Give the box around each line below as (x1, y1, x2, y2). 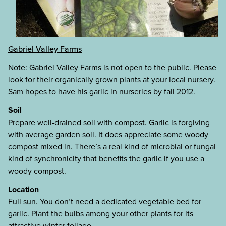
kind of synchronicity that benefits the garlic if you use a (8, 153, 204, 165)
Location (8, 183, 39, 195)
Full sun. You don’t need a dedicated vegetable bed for (8, 195, 201, 207)
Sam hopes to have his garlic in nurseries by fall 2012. (8, 86, 195, 98)
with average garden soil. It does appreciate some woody (8, 129, 208, 141)
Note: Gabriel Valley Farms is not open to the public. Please (8, 62, 216, 74)
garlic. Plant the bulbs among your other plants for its (8, 207, 193, 219)
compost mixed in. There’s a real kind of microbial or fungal (8, 141, 216, 153)
